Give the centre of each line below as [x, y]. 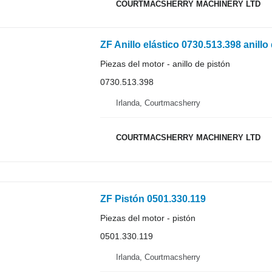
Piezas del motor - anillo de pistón [165, 64]
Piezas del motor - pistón [148, 218]
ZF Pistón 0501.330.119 [153, 199]
